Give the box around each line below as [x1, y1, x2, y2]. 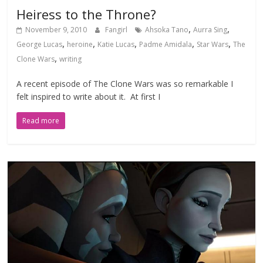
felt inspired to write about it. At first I [16, 91, 161, 103]
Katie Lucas [97, 39, 135, 50]
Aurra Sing [193, 25, 228, 35]
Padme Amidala [139, 39, 193, 50]
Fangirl [105, 25, 130, 35]
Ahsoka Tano [145, 25, 189, 35]
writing [59, 54, 82, 65]
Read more [22, 116, 60, 126]
